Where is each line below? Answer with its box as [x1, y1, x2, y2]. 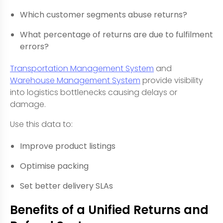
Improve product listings [20, 140, 115, 152]
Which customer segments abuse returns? [20, 9, 187, 20]
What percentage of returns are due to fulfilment [20, 29, 213, 40]
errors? [20, 41, 49, 52]
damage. [10, 99, 46, 110]
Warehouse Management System [10, 75, 140, 86]
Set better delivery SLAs [20, 180, 113, 192]
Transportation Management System [10, 63, 154, 74]
